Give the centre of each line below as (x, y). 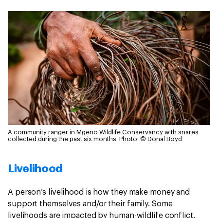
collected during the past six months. (63, 139)
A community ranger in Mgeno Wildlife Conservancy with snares (103, 132)
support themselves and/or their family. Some (90, 204)
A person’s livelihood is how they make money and (99, 192)
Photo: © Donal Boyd (151, 139)
